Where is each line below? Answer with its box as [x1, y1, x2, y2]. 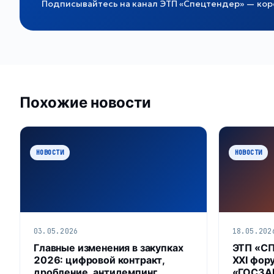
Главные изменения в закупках [34, 241, 183, 254]
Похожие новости [20, 93, 151, 111]
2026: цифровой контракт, [34, 253, 166, 266]
